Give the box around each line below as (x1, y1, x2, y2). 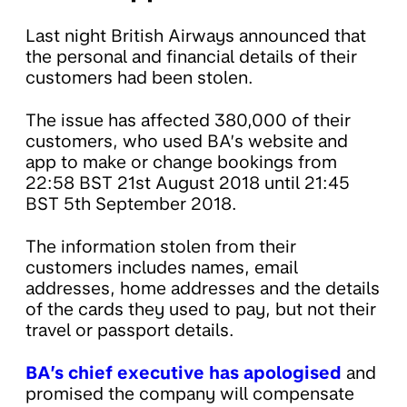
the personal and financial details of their (25, 46, 357, 68)
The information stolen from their (25, 236, 296, 258)
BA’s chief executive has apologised (25, 362, 342, 384)
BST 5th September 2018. (25, 194, 237, 215)
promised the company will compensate (25, 383, 354, 405)
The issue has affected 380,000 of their (25, 110, 351, 132)
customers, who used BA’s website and (25, 131, 348, 153)
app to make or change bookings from (25, 152, 337, 174)
